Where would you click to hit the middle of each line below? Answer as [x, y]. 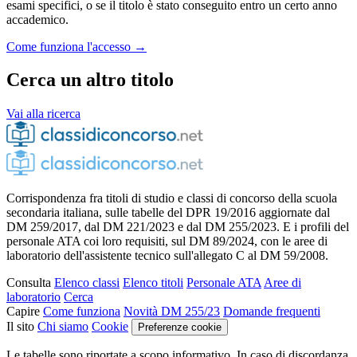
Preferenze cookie [180, 328]
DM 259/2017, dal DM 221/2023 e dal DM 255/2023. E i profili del [178, 227]
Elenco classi [87, 283]
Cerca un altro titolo [90, 80]
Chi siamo [63, 327]
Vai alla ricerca [43, 114]
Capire [23, 312]
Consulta [29, 283]
